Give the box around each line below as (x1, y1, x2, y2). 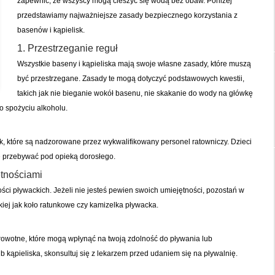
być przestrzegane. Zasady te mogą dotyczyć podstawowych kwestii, (17, 74, 244, 83)
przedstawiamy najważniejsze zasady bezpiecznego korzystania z (17, 11, 238, 20)
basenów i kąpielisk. (17, 26, 85, 34)
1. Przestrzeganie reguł (17, 43, 118, 53)
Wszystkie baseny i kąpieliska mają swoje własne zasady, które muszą (17, 60, 251, 68)
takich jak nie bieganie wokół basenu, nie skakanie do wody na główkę (17, 89, 253, 98)
